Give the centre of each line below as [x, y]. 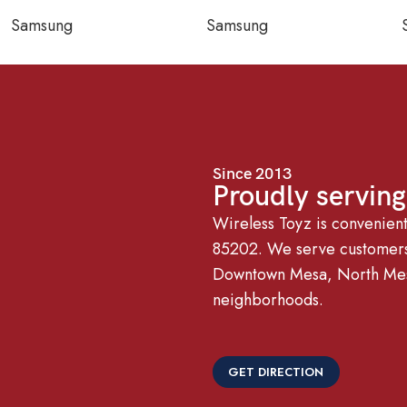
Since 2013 [252, 174]
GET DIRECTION [276, 372]
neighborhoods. [268, 299]
